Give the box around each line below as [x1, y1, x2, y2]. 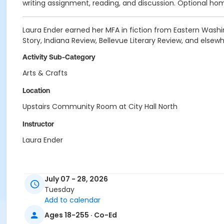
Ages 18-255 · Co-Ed [44, 209, 117, 220]
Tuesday [44, 184, 74, 195]
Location [22, 86, 50, 94]
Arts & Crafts [22, 68, 67, 78]
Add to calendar [44, 195, 100, 205]
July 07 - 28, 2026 [44, 174, 108, 184]
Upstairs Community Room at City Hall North [22, 101, 177, 111]
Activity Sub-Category [22, 53, 95, 61]
